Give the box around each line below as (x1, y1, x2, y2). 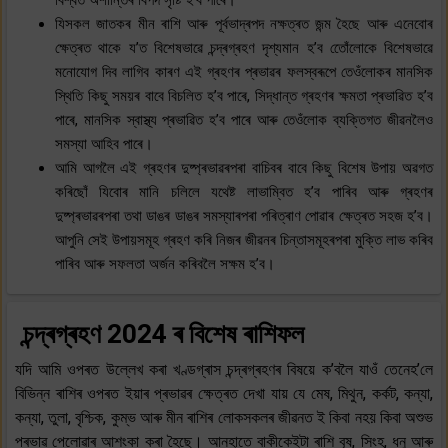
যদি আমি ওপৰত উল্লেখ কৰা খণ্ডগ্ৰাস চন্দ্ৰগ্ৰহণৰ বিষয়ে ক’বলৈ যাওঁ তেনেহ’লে (15, 359, 433, 379)
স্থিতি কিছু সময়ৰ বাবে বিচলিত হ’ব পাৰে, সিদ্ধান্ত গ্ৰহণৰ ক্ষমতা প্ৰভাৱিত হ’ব (55, 86, 433, 105)
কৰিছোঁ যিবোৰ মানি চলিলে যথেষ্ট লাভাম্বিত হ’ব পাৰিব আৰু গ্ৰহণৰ (55, 182, 433, 201)
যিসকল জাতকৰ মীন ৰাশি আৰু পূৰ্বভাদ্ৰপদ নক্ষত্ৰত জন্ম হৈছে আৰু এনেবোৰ (55, 14, 433, 33)
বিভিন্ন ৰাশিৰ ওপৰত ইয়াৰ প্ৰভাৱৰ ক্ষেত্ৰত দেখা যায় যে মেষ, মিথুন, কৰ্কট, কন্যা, (15, 383, 433, 403)
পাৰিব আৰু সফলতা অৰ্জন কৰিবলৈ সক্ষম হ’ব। (55, 254, 275, 273)
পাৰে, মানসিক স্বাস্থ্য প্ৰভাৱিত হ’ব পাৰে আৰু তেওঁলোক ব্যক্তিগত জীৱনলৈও (55, 110, 433, 129)
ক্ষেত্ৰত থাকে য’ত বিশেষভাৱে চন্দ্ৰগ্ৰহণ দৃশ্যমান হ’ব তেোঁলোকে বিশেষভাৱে (55, 38, 433, 57)
